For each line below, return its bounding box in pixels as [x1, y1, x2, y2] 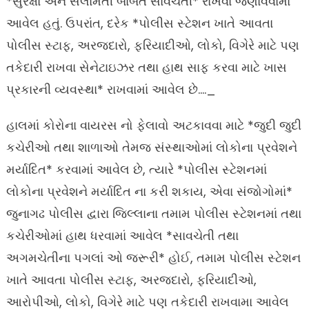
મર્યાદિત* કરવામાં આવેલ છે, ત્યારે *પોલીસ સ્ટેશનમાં [6, 160, 267, 178]
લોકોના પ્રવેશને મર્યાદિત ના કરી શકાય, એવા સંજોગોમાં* [6, 182, 292, 200]
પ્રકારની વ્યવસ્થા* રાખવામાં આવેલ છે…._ [6, 80, 216, 98]
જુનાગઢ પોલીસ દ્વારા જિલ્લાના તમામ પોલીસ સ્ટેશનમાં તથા [6, 204, 301, 222]
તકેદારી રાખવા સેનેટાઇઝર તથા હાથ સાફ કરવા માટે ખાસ [6, 58, 287, 76]
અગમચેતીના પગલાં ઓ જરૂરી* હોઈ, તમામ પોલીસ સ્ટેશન [6, 248, 301, 266]
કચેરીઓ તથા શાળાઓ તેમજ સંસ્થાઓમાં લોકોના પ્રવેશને [6, 138, 297, 156]
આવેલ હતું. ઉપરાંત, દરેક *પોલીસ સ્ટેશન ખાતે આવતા [6, 14, 273, 32]
